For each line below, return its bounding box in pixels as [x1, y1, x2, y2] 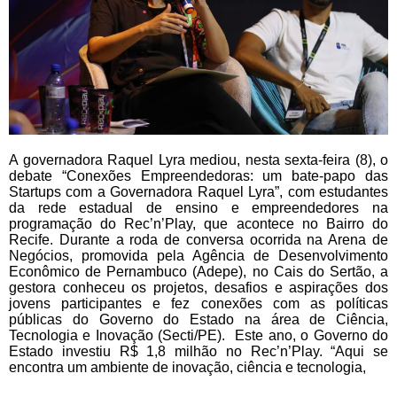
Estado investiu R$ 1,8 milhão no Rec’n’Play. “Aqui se [9, 343, 388, 359]
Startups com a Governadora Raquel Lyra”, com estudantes [9, 183, 388, 199]
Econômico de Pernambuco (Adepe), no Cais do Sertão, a [9, 263, 388, 279]
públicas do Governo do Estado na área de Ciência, [9, 311, 388, 327]
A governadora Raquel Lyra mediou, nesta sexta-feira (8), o [9, 152, 388, 167]
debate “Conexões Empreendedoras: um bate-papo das [9, 167, 388, 183]
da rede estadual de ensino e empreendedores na [9, 199, 388, 215]
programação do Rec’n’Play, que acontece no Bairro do [9, 215, 388, 231]
